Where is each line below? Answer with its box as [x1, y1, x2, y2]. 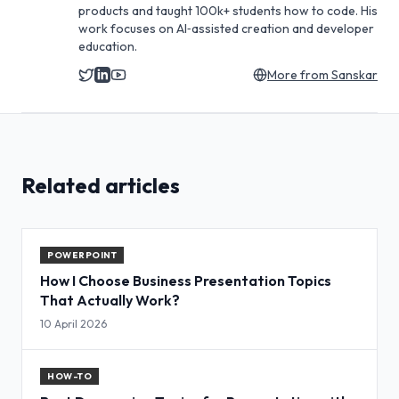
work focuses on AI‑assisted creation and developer [78, 20, 374, 37]
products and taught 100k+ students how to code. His [78, 3, 378, 20]
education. [78, 38, 137, 55]
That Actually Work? [40, 291, 180, 310]
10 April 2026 [40, 317, 107, 331]
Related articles [21, 172, 180, 199]
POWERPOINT [47, 249, 117, 262]
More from [267, 67, 331, 84]
